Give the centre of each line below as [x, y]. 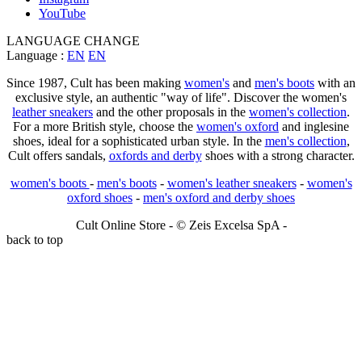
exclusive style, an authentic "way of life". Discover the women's [181, 97]
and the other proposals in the [171, 112]
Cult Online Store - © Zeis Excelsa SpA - [181, 225]
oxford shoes [100, 197]
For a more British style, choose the [105, 126]
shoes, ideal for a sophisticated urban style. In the [139, 141]
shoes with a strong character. [278, 155]
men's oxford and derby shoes [219, 197]
